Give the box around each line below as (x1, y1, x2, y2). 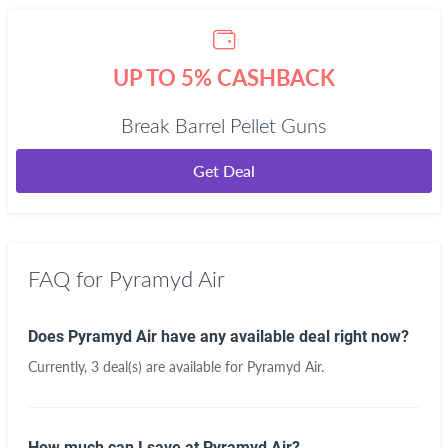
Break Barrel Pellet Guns (121, 117, 327, 137)
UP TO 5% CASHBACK (113, 64, 335, 91)
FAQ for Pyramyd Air (28, 269, 225, 291)
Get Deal (193, 161, 255, 180)
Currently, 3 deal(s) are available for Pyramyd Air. (28, 358, 324, 375)
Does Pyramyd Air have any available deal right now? (28, 327, 409, 346)
